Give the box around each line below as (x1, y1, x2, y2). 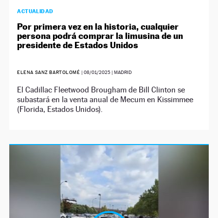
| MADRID (110, 70, 132, 75)
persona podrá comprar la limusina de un (17, 31, 183, 41)
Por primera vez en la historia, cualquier (17, 21, 179, 32)
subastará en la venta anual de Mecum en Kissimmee (17, 95, 194, 104)
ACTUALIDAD (17, 8, 54, 15)
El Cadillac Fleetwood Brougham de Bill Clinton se (17, 85, 185, 94)
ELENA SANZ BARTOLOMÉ (17, 70, 80, 75)
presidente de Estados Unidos (17, 40, 139, 50)
